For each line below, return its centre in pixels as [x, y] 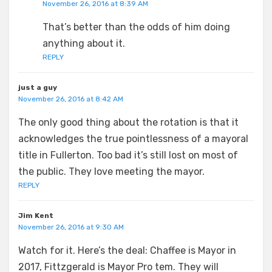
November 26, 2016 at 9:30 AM [71, 227]
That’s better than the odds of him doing [136, 27]
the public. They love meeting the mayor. [111, 171]
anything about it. [84, 43]
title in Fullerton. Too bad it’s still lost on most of [128, 155]
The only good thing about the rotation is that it [128, 122]
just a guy [38, 87]
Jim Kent [36, 215]
